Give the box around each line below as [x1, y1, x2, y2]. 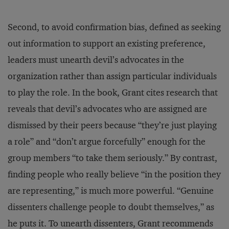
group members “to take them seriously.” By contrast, [8, 152, 217, 164]
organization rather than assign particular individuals [8, 71, 217, 82]
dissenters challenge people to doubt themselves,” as [8, 201, 214, 213]
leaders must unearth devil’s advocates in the [8, 54, 184, 65]
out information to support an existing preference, [8, 38, 205, 49]
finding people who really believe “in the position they [8, 169, 221, 180]
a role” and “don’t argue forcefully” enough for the [8, 136, 205, 147]
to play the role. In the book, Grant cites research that [8, 87, 218, 98]
